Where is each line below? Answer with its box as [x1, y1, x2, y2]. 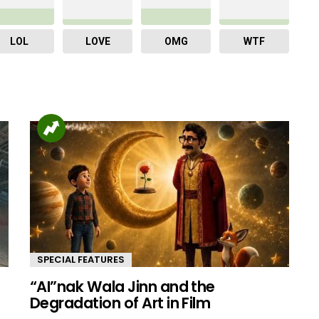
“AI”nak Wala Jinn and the [30, 276, 215, 297]
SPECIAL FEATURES [37, 252, 125, 266]
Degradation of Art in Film [30, 292, 211, 313]
